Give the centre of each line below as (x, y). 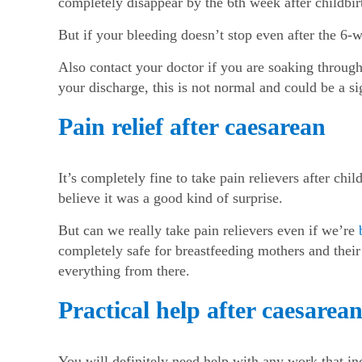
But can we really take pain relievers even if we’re (208, 231)
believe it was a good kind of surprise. (170, 198)
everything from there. (124, 271)
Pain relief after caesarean (192, 127)
